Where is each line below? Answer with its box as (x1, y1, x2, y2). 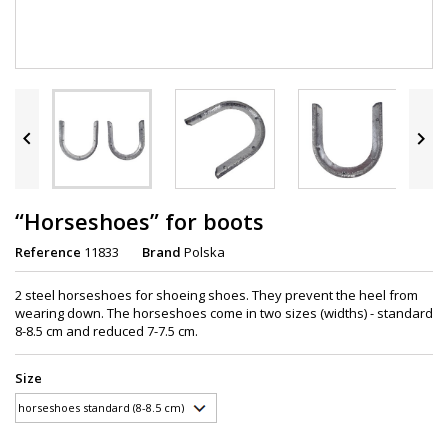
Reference (15, 242, 81, 261)
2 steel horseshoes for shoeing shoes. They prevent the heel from (15, 285, 418, 304)
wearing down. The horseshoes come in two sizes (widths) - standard (15, 303, 433, 322)
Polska (184, 242, 225, 261)
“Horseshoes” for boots (15, 205, 264, 236)
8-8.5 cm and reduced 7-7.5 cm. (15, 321, 198, 340)
